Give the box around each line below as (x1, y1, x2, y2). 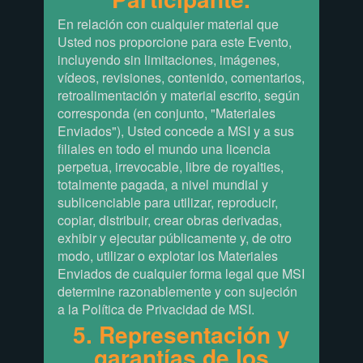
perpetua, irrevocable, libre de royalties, (57, 157, 284, 177)
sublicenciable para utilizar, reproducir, (57, 193, 278, 212)
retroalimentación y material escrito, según (57, 86, 300, 105)
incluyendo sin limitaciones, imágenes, (57, 50, 280, 70)
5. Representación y (72, 318, 290, 352)
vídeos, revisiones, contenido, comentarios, (57, 68, 305, 88)
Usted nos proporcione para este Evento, (57, 32, 292, 52)
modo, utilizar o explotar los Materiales (57, 246, 278, 266)
